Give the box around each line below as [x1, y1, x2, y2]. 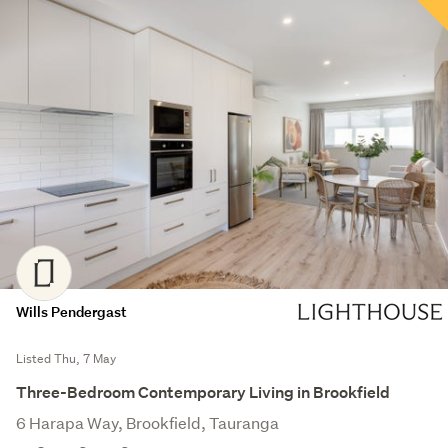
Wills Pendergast [16, 302, 127, 322]
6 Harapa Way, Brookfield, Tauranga [16, 412, 279, 434]
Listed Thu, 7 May [16, 350, 116, 368]
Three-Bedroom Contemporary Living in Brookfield [16, 382, 390, 404]
